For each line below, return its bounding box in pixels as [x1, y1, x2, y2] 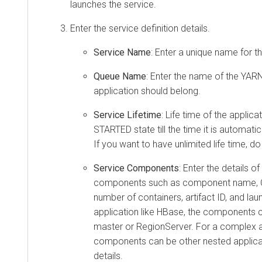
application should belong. [94, 85, 201, 96]
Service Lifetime [94, 109, 161, 120]
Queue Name [94, 70, 146, 82]
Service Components [94, 162, 179, 174]
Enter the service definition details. [70, 22, 210, 34]
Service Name [94, 46, 151, 58]
